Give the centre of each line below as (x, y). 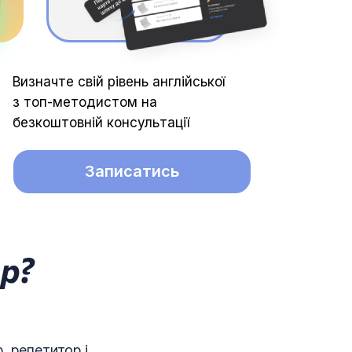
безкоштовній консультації (101, 123)
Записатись (132, 171)
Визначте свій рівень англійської (119, 82)
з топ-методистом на (85, 102)
